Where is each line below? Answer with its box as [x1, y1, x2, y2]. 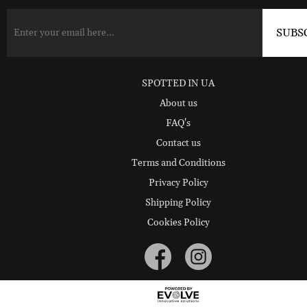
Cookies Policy [147, 217, 210, 229]
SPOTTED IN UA [142, 77, 214, 90]
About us [159, 97, 197, 110]
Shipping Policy [145, 197, 211, 209]
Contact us [156, 137, 201, 149]
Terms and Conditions [131, 157, 225, 169]
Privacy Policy [148, 177, 208, 189]
